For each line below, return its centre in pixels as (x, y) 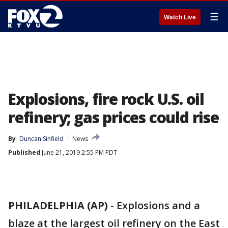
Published (24, 152)
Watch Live (180, 17)
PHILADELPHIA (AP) (58, 205)
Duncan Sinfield (41, 139)
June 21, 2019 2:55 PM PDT (79, 152)
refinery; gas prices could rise (113, 117)
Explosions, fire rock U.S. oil (106, 99)
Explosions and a (158, 205)
